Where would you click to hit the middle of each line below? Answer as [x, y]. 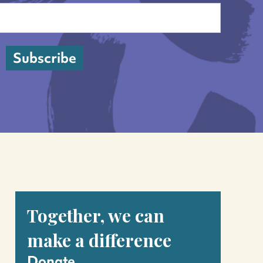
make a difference [99, 240]
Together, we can [96, 215]
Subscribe [45, 58]
